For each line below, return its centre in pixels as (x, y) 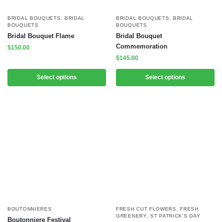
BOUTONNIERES (30, 209)
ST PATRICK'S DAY (175, 216)
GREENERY (131, 216)
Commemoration (142, 46)
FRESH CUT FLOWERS (146, 209)
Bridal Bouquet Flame (41, 36)
